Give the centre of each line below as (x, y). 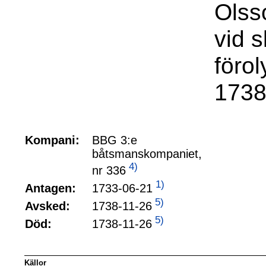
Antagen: (50, 188)
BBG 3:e (115, 140)
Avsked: (47, 206)
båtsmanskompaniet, (147, 154)
